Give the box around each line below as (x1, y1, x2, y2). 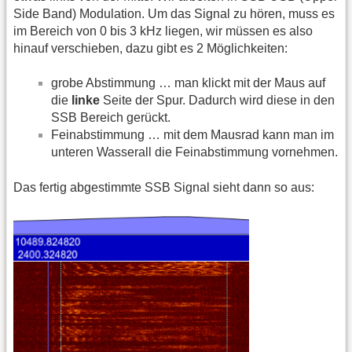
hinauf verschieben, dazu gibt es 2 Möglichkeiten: (13, 41, 288, 55)
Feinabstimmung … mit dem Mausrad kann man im (51, 128, 334, 142)
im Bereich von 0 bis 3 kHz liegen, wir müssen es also (13, 24, 313, 38)
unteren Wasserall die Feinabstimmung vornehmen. (51, 145, 338, 159)
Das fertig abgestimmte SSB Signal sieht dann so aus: (13, 180, 314, 194)
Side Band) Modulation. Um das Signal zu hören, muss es (13, 6, 335, 20)
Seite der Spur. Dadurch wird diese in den (100, 93, 335, 108)
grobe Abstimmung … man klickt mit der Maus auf (51, 76, 325, 90)
